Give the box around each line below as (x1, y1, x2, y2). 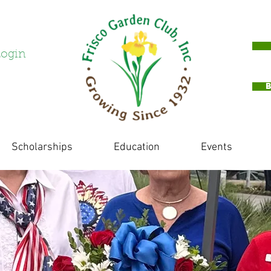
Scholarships (11, 141, 73, 154)
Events (201, 141, 232, 154)
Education (114, 141, 160, 154)
